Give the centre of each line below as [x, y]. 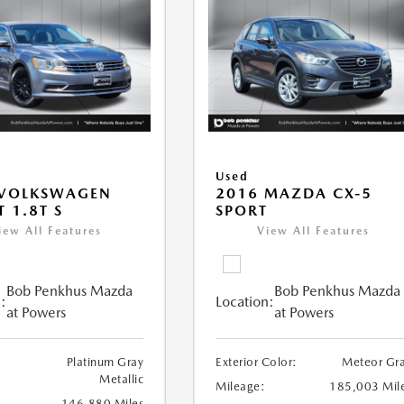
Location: [245, 302]
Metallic [122, 380]
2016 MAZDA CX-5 [294, 194]
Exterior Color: [257, 363]
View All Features [314, 231]
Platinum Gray [105, 363]
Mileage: [241, 387]
